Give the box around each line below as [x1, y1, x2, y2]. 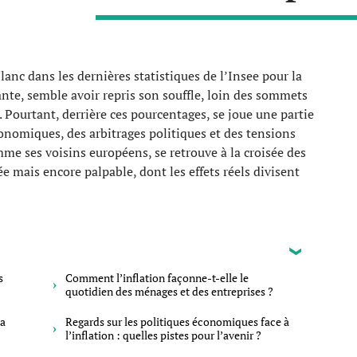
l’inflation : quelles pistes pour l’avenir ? [65, 328, 261, 343]
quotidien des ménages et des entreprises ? [65, 284, 273, 299]
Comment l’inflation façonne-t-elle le [65, 270, 249, 285]
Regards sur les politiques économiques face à [65, 314, 289, 329]
